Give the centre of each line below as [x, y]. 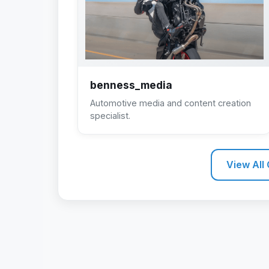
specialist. [110, 115]
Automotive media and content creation [171, 103]
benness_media [131, 85]
